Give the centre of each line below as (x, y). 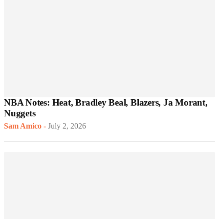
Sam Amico (23, 126)
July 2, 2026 (67, 126)
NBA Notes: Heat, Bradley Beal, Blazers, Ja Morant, (106, 103)
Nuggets (20, 113)
